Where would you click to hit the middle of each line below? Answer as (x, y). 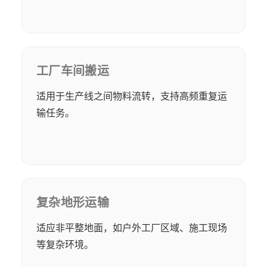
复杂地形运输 (73, 203)
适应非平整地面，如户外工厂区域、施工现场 (132, 228)
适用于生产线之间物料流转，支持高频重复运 (132, 96)
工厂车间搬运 (73, 71)
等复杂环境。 (65, 245)
